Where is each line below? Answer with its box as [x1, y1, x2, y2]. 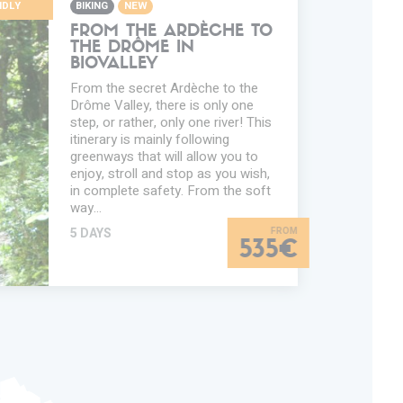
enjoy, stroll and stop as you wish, [69, 163, 270, 184]
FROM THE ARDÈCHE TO [69, 23, 273, 40]
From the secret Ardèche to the [69, 77, 258, 98]
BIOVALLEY [69, 56, 158, 73]
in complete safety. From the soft [69, 180, 271, 201]
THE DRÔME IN [69, 40, 194, 57]
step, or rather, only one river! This [69, 112, 272, 132]
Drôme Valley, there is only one [69, 94, 254, 115]
